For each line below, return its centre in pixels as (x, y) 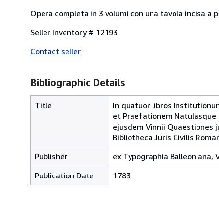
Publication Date (64, 175)
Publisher (51, 156)
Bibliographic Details (77, 82)
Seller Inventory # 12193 (74, 32)
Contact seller (55, 51)
